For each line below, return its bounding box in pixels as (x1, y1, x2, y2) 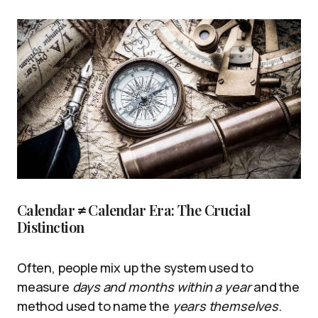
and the (251, 278, 300, 295)
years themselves (172, 297, 278, 314)
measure (17, 278, 72, 295)
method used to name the (17, 297, 172, 314)
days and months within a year (72, 278, 251, 295)
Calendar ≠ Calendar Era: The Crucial (17, 199, 251, 219)
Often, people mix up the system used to (17, 258, 253, 276)
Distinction (17, 216, 84, 236)
